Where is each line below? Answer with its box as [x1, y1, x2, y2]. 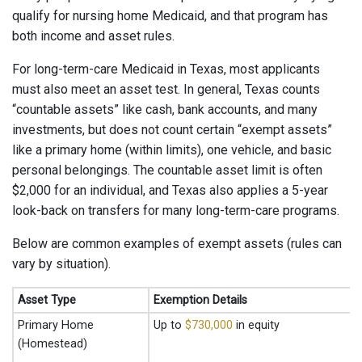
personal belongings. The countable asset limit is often [12, 162, 322, 178]
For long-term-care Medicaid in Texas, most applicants [12, 61, 320, 77]
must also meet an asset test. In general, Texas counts [12, 82, 320, 97]
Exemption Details [154, 293, 247, 307]
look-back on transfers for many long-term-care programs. [12, 203, 339, 218]
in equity [233, 318, 280, 332]
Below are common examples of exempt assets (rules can [12, 236, 342, 251]
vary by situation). [12, 256, 111, 271]
